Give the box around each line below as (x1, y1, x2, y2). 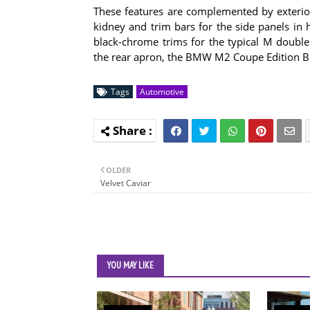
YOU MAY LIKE (107, 259, 154, 271)
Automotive (140, 85, 184, 98)
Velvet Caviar (100, 176, 151, 189)
